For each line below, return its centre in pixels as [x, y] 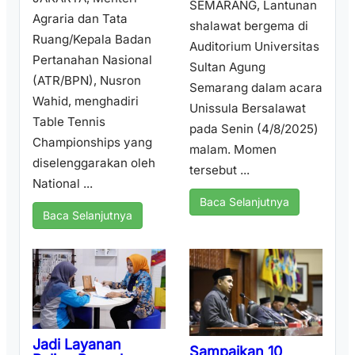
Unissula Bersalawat [248, 108]
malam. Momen [233, 149]
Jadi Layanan [77, 345]
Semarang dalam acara [256, 87]
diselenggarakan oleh [94, 163]
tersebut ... [219, 170]
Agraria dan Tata [80, 19]
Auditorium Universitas [254, 46]
